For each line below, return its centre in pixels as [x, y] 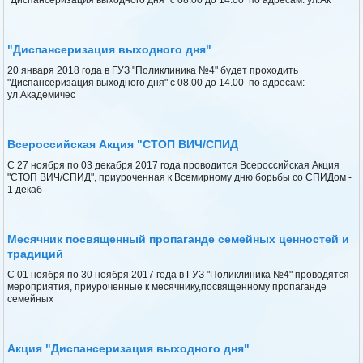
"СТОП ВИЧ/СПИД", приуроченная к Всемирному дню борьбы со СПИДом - [180, 177]
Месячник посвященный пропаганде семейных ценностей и [179, 239]
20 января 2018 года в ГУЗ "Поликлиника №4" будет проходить [153, 70]
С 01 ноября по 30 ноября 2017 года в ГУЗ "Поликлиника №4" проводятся [179, 274]
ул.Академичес [42, 94]
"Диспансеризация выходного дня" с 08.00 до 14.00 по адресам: [156, 82]
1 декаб [25, 189]
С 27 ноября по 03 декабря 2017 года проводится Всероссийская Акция [174, 165]
